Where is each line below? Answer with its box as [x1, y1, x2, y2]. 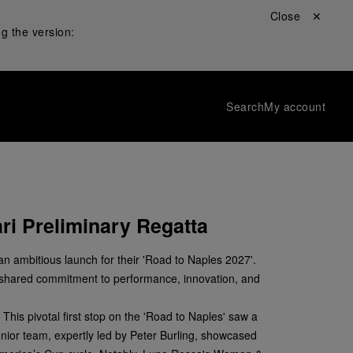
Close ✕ [269, 8, 321, 24]
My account [264, 98, 325, 114]
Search [226, 98, 264, 114]
